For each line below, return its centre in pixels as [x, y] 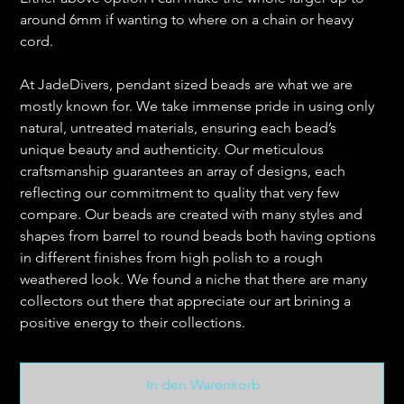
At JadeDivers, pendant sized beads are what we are [187, 85]
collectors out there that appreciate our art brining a [186, 301]
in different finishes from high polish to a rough [172, 258]
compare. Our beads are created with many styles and [192, 215]
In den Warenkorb [203, 385]
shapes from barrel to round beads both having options [198, 236]
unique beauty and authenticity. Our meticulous [172, 150]
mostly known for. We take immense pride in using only [197, 106]
